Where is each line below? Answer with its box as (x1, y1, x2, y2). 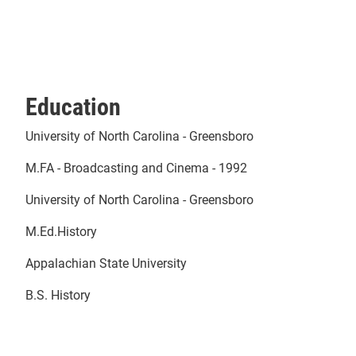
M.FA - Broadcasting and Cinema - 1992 (25, 158, 247, 176)
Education (25, 89, 121, 122)
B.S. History (25, 285, 91, 303)
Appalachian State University (25, 253, 187, 271)
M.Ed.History (25, 222, 97, 239)
